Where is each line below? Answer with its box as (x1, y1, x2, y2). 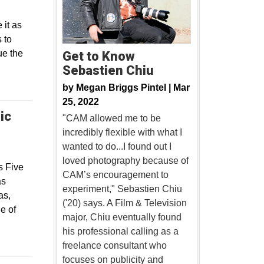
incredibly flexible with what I (62, 127, 182, 138)
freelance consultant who (62, 240, 167, 251)
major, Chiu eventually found (62, 212, 181, 223)
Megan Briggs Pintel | (75, 82, 173, 93)
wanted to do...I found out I (62, 141, 171, 152)
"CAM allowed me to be (62, 113, 161, 124)
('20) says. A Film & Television (62, 198, 187, 209)
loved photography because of (62, 156, 189, 166)
